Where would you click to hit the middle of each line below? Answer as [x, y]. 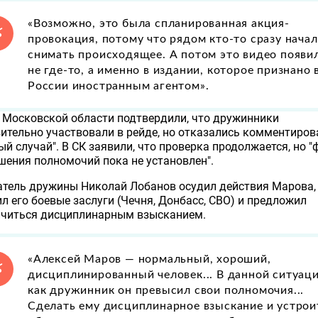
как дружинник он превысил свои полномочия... [166, 290]
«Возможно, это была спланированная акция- [159, 23]
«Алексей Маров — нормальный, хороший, [149, 259]
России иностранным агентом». [119, 86]
